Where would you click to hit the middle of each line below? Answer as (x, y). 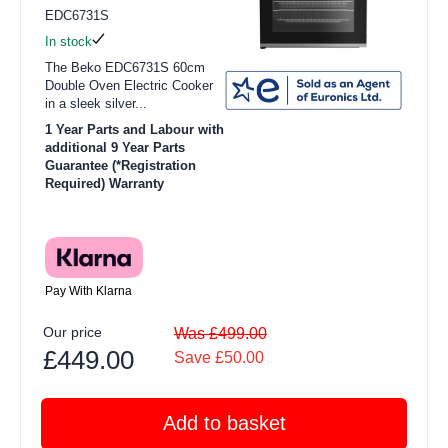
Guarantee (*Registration (120, 165)
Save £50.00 (219, 357)
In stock (68, 41)
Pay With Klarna (88, 290)
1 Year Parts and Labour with (134, 129)
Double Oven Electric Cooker (129, 85)
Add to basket (224, 422)
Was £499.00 (220, 333)
